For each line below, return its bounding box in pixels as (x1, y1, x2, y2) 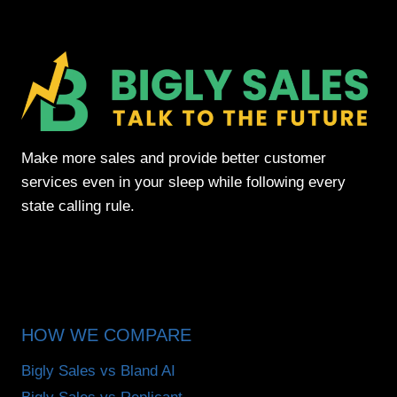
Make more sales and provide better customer (21, 149, 326, 167)
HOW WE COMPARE (21, 324, 191, 345)
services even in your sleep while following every (21, 173, 346, 191)
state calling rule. (21, 197, 135, 214)
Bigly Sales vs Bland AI (21, 362, 175, 379)
